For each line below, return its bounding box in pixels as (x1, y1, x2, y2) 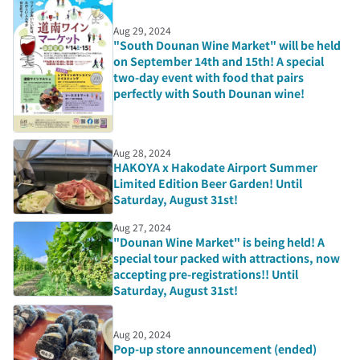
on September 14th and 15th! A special (112, 52, 324, 69)
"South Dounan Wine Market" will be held (112, 36, 341, 53)
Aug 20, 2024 (112, 326, 171, 341)
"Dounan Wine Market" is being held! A (112, 233, 325, 250)
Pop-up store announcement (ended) (112, 340, 317, 357)
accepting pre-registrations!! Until (112, 265, 298, 282)
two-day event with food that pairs (112, 68, 304, 85)
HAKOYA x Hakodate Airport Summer (112, 158, 317, 175)
